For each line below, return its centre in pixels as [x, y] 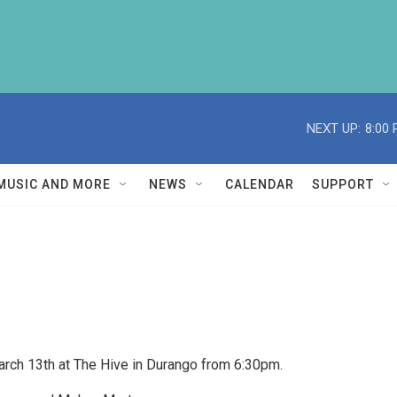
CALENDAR [260, 184]
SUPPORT [343, 184]
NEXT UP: [334, 128]
